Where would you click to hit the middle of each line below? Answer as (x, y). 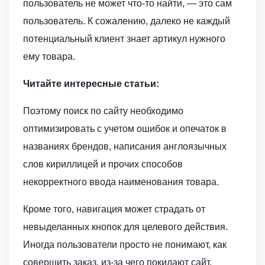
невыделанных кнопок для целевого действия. (125, 227)
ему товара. (49, 57)
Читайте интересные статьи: (91, 84)
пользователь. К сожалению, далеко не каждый (127, 21)
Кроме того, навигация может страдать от (114, 209)
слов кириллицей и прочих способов (103, 164)
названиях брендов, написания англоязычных (125, 147)
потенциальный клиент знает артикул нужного (124, 39)
